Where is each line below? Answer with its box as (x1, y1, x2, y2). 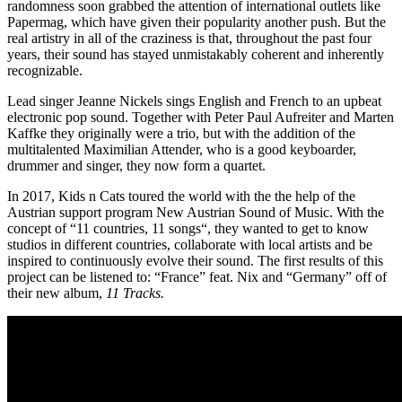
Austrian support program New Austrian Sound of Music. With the (7, 205, 384, 221)
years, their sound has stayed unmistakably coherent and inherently (7, 47, 384, 63)
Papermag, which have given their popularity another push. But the (7, 14, 386, 31)
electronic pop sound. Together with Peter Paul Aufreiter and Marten (7, 109, 394, 126)
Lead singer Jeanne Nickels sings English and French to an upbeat (7, 93, 381, 109)
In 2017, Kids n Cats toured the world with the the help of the (7, 188, 355, 205)
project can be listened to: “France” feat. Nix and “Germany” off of (7, 269, 387, 285)
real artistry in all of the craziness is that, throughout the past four (7, 31, 371, 47)
